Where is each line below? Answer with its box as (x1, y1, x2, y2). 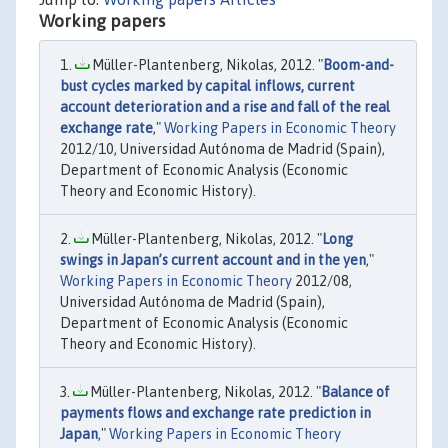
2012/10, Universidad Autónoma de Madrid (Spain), (60, 141, 385, 157)
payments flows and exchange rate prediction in (60, 405, 371, 421)
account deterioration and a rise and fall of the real (60, 99, 390, 115)
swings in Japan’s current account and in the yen (60, 252, 366, 268)
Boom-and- (323, 57, 394, 73)
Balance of (321, 384, 390, 400)
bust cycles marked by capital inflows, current (60, 78, 355, 94)
